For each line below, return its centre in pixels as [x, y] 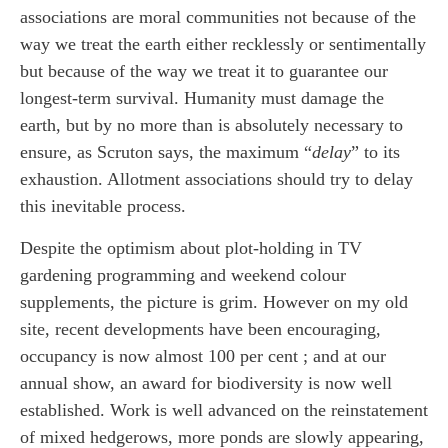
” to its [375, 152]
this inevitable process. [103, 206]
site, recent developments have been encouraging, [200, 328]
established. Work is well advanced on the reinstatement [224, 409]
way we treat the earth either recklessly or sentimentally [223, 44]
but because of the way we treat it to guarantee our [204, 71]
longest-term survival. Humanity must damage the [202, 98]
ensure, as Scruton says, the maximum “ [166, 152]
